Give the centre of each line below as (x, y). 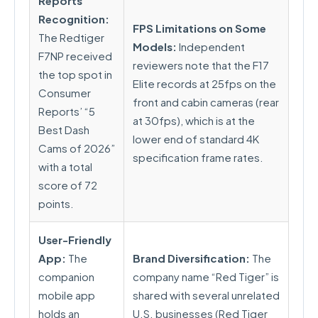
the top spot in (75, 74)
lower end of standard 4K (196, 139)
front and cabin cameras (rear (206, 102)
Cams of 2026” (77, 148)
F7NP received (75, 56)
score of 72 (68, 185)
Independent (211, 46)
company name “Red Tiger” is (206, 276)
